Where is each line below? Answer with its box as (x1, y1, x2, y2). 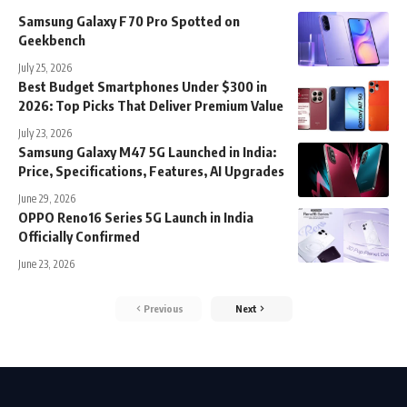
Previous (143, 303, 184, 315)
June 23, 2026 (18, 257, 74, 272)
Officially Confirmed (18, 228, 140, 245)
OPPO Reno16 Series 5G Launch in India (18, 209, 253, 226)
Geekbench (18, 32, 85, 49)
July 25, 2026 (18, 61, 72, 75)
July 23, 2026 (18, 126, 72, 141)
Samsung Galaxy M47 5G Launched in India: (18, 144, 276, 161)
